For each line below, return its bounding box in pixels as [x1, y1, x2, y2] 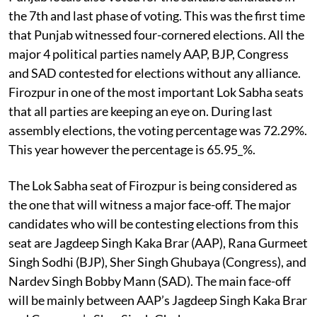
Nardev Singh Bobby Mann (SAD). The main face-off [8, 272, 291, 289]
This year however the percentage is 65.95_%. [8, 141, 255, 157]
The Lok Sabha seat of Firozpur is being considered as [8, 177, 297, 193]
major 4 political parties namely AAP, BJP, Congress [8, 45, 289, 62]
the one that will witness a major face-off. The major [8, 196, 291, 212]
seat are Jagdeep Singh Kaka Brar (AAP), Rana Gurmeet [8, 234, 308, 250]
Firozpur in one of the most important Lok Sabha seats [8, 83, 304, 100]
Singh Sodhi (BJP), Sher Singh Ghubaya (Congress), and [8, 253, 306, 270]
